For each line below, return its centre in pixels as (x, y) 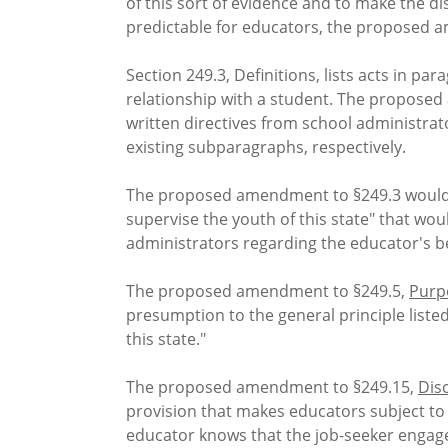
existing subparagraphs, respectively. (266, 147)
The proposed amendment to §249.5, (267, 291)
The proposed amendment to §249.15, (272, 387)
